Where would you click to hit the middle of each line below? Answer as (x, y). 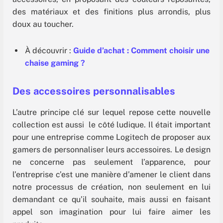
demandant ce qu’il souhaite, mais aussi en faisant (111, 199)
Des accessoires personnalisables (94, 91)
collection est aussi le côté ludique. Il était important (111, 124)
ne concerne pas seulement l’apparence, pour (111, 162)
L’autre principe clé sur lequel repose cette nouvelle (111, 112)
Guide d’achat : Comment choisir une (141, 51)
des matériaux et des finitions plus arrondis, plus (111, 11)
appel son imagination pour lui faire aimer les (111, 212)
